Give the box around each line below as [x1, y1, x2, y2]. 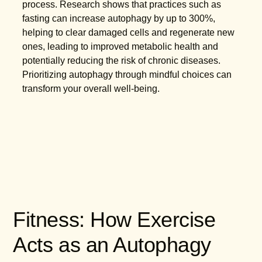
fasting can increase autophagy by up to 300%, [22, 13, 216, 23]
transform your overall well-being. [22, 83, 160, 94]
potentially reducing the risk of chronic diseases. [22, 55, 221, 65]
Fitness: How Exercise [13, 207, 216, 232]
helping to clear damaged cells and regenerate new [22, 27, 235, 37]
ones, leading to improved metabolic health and [22, 41, 219, 51]
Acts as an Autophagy [13, 232, 211, 257]
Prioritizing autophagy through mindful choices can [22, 69, 232, 80]
